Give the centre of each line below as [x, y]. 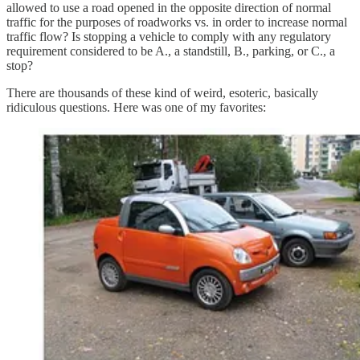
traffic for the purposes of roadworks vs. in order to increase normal [177, 22]
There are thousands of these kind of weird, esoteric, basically [162, 93]
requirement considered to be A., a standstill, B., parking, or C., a [171, 51]
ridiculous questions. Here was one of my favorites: [136, 108]
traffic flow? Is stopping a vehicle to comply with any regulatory [169, 37]
